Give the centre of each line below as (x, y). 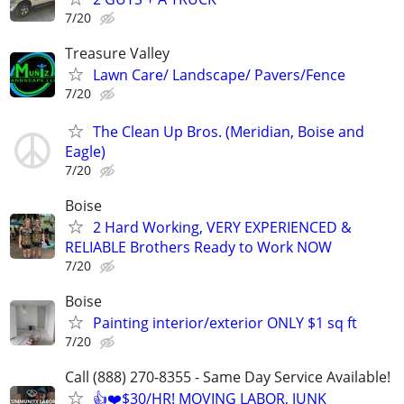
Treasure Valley (117, 54)
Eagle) (85, 151)
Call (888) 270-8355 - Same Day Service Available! (228, 377)
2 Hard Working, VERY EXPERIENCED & (222, 227)
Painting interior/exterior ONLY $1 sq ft (225, 323)
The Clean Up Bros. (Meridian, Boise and (229, 131)
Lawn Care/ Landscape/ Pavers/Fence (219, 75)
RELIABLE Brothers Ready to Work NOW (198, 247)
